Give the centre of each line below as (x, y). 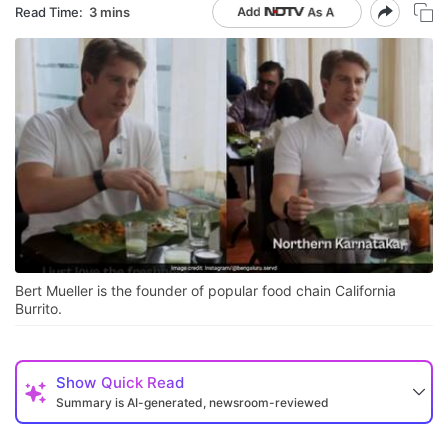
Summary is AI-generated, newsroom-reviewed (192, 403)
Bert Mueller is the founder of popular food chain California (205, 291)
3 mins (109, 11)
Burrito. (38, 309)
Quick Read (142, 383)
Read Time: (49, 11)
